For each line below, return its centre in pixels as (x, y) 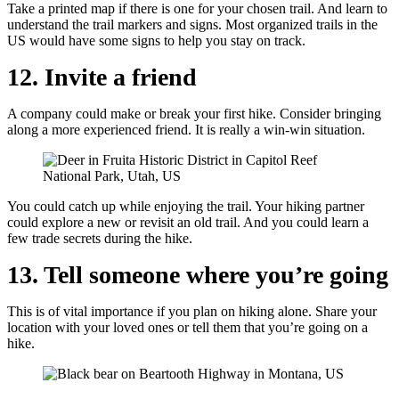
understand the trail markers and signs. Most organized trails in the (192, 24)
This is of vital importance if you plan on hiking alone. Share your (192, 311)
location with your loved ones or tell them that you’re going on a (187, 327)
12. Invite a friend (102, 77)
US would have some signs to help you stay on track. (156, 41)
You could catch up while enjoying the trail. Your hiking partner (186, 206)
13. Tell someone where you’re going (198, 275)
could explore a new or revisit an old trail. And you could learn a (188, 222)
